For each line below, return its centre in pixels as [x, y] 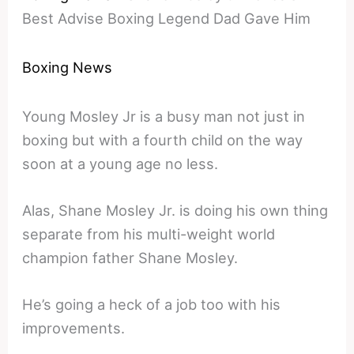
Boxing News [68, 67]
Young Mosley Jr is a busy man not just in [164, 116]
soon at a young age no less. [121, 163]
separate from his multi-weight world [149, 233]
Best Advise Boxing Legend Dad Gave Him [167, 18]
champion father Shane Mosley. [130, 257]
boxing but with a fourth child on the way [163, 139]
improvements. [74, 328]
